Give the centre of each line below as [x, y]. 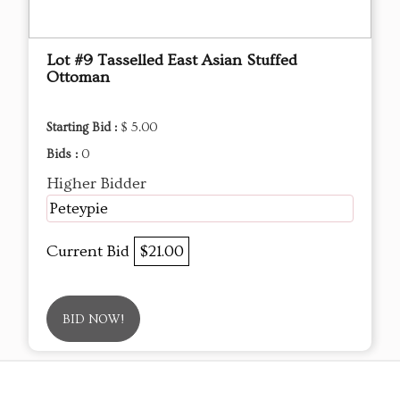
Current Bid [90, 251]
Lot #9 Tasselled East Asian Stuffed [172, 60]
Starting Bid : [83, 127]
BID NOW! [93, 319]
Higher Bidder [96, 183]
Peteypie [79, 208]
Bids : [64, 154]
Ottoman [78, 77]
